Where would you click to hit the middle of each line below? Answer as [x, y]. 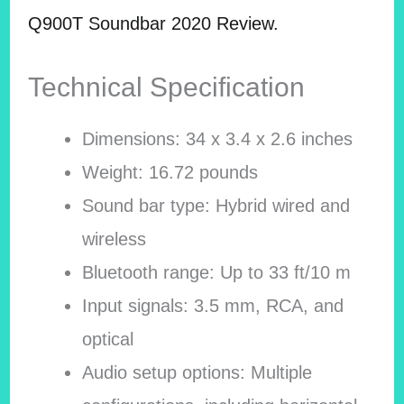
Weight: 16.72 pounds [170, 172]
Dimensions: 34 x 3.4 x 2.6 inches [218, 138]
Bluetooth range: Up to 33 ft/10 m [217, 272]
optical [108, 339]
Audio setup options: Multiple [197, 372]
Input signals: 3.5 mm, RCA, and [213, 305]
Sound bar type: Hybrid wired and [216, 205]
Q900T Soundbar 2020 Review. [153, 23]
